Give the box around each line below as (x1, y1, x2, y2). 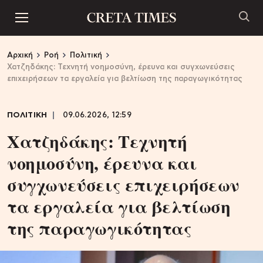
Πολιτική (70, 52, 102, 59)
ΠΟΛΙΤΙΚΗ (7, 112, 48, 119)
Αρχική (7, 52, 33, 59)
